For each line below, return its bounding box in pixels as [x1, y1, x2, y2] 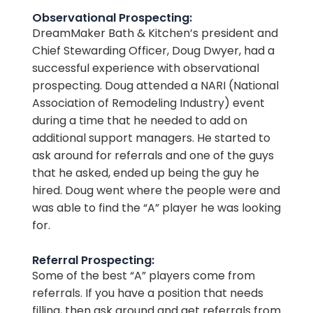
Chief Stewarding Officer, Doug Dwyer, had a [31, 42, 275, 59]
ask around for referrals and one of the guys [31, 147, 274, 163]
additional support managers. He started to [31, 129, 270, 146]
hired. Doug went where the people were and [31, 182, 280, 198]
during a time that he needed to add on [31, 112, 247, 129]
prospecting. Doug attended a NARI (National [31, 77, 279, 94]
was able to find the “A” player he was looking [31, 199, 281, 216]
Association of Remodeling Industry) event [31, 94, 265, 111]
